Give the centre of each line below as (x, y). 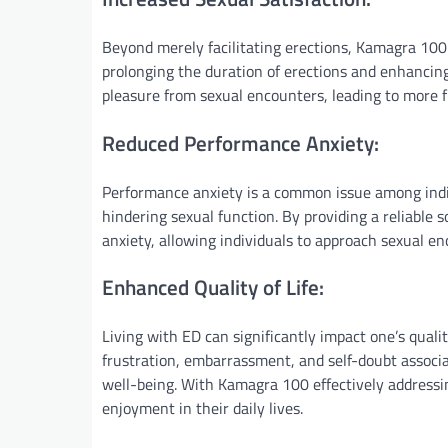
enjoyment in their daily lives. (202, 408)
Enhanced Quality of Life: (213, 287)
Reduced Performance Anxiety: (240, 142)
